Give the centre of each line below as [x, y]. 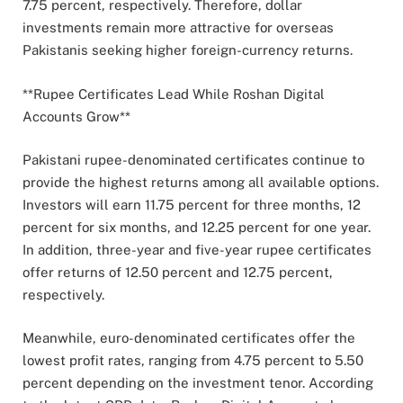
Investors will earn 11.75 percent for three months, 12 [192, 204]
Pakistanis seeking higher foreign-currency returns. [188, 50]
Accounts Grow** [76, 116]
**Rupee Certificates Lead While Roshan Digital [174, 94]
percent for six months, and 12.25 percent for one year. [197, 227]
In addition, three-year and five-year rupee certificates [197, 249]
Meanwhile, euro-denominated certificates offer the [189, 337]
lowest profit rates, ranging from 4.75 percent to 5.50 [193, 360]
